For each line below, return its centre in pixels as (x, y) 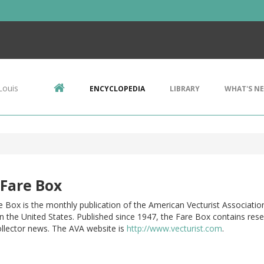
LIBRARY (185, 89)
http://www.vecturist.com (174, 228)
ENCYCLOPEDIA (117, 89)
